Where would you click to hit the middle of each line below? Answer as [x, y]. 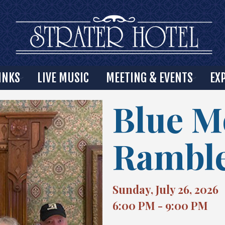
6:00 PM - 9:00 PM [160, 205]
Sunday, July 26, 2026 [165, 189]
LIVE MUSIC [63, 78]
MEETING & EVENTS [149, 78]
